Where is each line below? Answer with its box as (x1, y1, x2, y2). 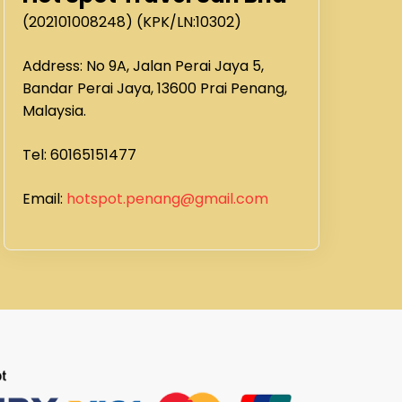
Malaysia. (22, 100, 87, 121)
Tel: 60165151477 (22, 144, 137, 165)
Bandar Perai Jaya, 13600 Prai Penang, (22, 78, 288, 99)
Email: (22, 188, 67, 209)
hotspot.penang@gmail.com (66, 188, 269, 209)
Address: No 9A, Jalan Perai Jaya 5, (22, 56, 265, 76)
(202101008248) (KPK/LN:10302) (22, 12, 242, 32)
